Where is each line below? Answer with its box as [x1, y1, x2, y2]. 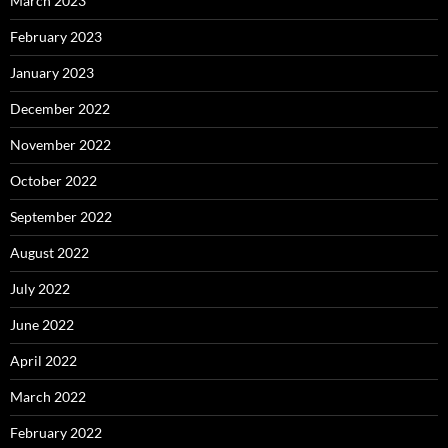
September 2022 [10, 208, 112, 226]
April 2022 [10, 352, 77, 370]
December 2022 [10, 100, 110, 118]
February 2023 [10, 28, 102, 46]
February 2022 [10, 424, 102, 442]
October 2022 [10, 172, 97, 190]
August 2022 [10, 244, 89, 262]
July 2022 [10, 280, 70, 298]
